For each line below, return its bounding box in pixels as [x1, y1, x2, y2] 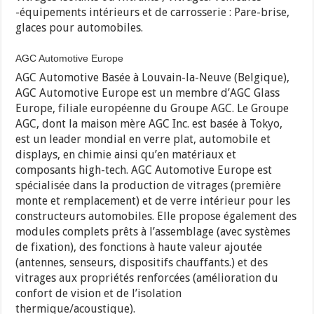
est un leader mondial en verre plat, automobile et [15, 132, 271, 146]
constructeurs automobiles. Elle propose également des [15, 209, 297, 223]
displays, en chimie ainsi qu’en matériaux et [15, 147, 237, 161]
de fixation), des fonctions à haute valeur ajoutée [15, 240, 263, 254]
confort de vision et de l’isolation [15, 286, 182, 300]
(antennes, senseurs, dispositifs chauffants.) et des [15, 255, 268, 269]
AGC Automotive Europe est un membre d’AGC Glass [15, 86, 280, 100]
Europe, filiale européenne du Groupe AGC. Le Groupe [15, 101, 289, 115]
